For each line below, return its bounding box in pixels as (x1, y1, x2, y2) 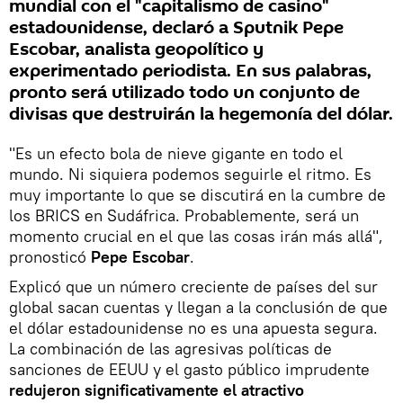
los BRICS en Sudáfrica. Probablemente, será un (9, 204, 359, 226)
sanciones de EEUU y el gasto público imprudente (9, 358, 370, 380)
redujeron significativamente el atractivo (9, 379, 304, 400)
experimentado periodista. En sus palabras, (9, 58, 372, 84)
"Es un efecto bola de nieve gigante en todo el (9, 142, 343, 164)
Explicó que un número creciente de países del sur (9, 275, 378, 297)
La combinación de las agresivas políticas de (9, 337, 332, 359)
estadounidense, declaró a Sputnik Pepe (9, 14, 344, 40)
